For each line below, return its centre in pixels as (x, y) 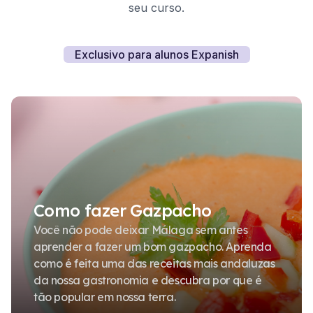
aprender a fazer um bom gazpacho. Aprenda (153, 247)
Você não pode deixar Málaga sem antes (141, 230)
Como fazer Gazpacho (123, 210)
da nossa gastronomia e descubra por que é (148, 280)
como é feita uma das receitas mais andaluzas (154, 263)
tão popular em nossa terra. (105, 297)
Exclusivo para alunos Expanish (156, 54)
